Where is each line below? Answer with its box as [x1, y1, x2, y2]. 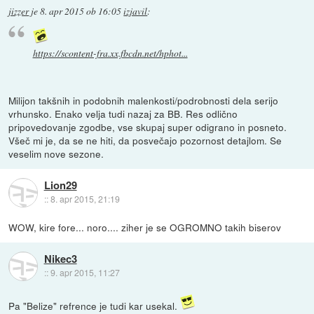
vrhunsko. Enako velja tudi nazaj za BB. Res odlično [8, 106, 238, 121]
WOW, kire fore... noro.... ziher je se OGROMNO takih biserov [8, 219, 282, 234]
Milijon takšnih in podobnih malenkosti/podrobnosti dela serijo [8, 93, 279, 107]
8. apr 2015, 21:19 [50, 193, 120, 205]
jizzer [8, 5, 29, 18]
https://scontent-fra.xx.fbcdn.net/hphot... [32, 46, 188, 60]
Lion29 [43, 177, 77, 193]
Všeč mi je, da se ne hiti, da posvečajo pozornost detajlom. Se [8, 132, 282, 147]
